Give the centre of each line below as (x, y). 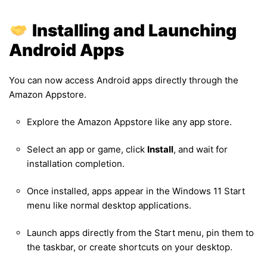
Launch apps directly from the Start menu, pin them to (140, 233)
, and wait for (201, 150)
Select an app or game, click (87, 150)
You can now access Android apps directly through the (124, 80)
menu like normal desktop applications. (109, 206)
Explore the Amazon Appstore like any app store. (129, 122)
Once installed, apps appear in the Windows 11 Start (136, 191)
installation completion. (76, 164)
